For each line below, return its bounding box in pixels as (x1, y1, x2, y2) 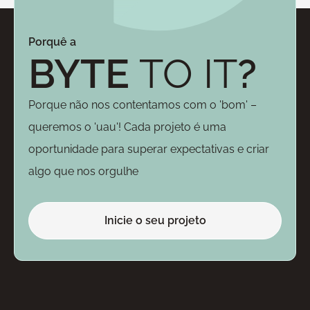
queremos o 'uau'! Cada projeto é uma (28, 120, 226, 134)
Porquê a (28, 35, 76, 48)
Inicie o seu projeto (104, 213, 206, 227)
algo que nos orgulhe (28, 164, 138, 178)
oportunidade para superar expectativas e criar (28, 142, 269, 156)
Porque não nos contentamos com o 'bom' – (28, 98, 257, 111)
